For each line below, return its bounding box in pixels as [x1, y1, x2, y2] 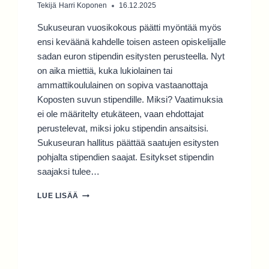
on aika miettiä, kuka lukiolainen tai [37, 65, 173, 76]
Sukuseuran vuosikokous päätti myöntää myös [37, 22, 222, 33]
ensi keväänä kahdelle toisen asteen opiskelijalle [37, 37, 226, 47]
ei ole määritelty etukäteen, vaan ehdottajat [37, 109, 204, 119]
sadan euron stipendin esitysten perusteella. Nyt [37, 51, 225, 62]
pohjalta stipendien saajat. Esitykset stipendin [37, 152, 214, 163]
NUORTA [77, 200, 111, 209]
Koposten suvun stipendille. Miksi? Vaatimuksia [37, 94, 223, 105]
